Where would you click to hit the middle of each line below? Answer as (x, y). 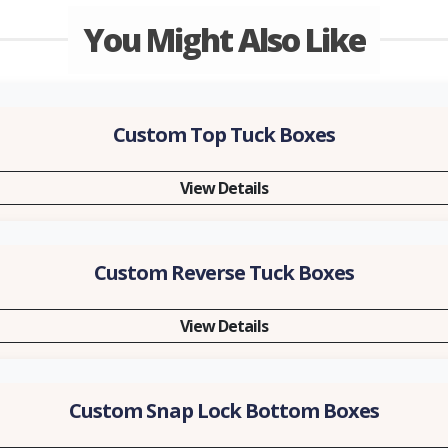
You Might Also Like (224, 39)
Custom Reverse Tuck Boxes (224, 272)
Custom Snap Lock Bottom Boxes (224, 410)
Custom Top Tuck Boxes (224, 134)
